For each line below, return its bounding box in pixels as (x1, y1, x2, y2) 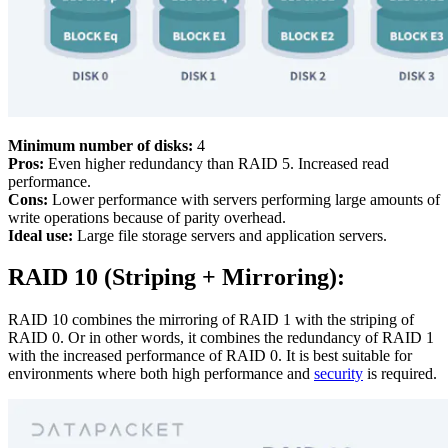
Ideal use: (8, 226, 73, 244)
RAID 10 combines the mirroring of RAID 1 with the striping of (8, 311, 414, 329)
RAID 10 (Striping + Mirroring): (8, 264, 345, 291)
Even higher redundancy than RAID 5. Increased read (44, 154, 389, 172)
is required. (363, 365, 437, 383)
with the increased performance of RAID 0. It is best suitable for (8, 347, 412, 365)
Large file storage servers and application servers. (73, 226, 387, 244)
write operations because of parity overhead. (8, 208, 286, 226)
